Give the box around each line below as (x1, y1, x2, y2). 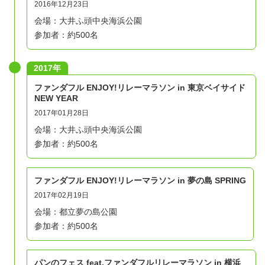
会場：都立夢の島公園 (34, 206, 117, 216)
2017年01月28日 (34, 108, 89, 117)
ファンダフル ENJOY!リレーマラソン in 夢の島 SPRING (34, 175, 246, 185)
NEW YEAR (34, 93, 78, 103)
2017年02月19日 (34, 190, 89, 199)
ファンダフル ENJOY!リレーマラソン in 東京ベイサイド (34, 82, 245, 92)
